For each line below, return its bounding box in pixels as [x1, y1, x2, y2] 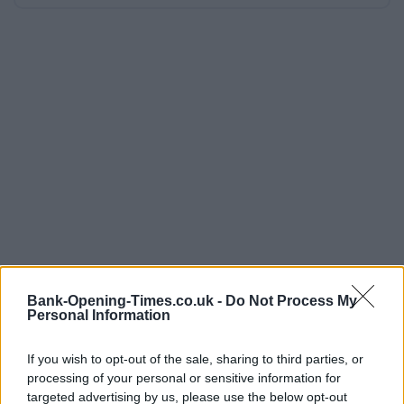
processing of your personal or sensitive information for [27, 371, 341, 385]
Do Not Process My [225, 293, 357, 308]
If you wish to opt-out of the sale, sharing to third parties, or [27, 352, 363, 366]
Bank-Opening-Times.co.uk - [27, 293, 225, 308]
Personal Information [27, 308, 170, 323]
